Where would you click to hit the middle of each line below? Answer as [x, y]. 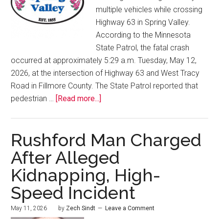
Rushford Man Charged [106, 140]
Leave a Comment [130, 208]
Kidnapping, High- [86, 175]
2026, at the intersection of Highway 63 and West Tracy [105, 73]
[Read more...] [79, 99]
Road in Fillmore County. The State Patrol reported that [105, 86]
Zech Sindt [81, 208]
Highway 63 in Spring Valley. [143, 22]
